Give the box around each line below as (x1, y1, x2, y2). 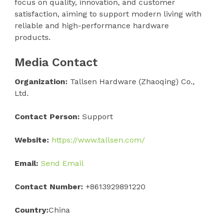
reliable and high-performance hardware (15, 20, 169, 30)
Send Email (41, 158, 84, 168)
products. (15, 32, 51, 42)
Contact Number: (15, 182, 83, 191)
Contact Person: (15, 111, 80, 121)
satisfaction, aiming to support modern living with (15, 9, 201, 18)
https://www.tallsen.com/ (52, 135, 145, 145)
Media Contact (15, 55, 98, 69)
